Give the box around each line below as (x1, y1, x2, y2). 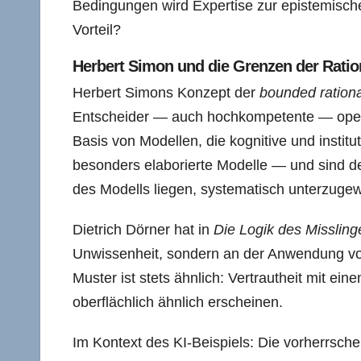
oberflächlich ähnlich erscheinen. (73, 294, 283, 310)
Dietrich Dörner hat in (73, 222, 214, 238)
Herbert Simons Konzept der (73, 85, 259, 101)
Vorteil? (73, 22, 121, 38)
